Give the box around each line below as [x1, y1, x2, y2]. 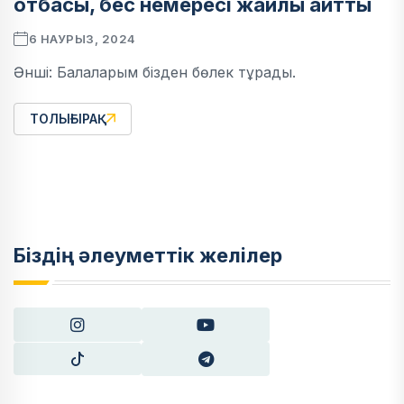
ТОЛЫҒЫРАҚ [30, 111, 106, 127]
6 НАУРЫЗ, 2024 [28, 32, 136, 47]
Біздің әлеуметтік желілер [14, 243, 282, 268]
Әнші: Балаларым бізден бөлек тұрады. [14, 63, 296, 82]
